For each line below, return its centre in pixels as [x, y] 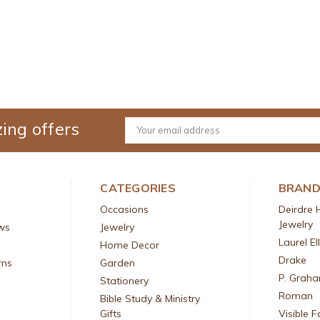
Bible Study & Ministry [150, 298]
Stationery [125, 280]
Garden [118, 262]
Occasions [125, 209]
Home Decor [130, 245]
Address [144, 141]
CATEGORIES [138, 187]
